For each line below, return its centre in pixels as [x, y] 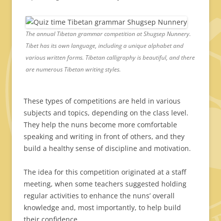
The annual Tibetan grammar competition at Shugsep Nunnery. [108, 34]
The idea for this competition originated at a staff [105, 172]
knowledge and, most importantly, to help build [102, 208]
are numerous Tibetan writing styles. [73, 70]
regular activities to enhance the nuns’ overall [99, 196]
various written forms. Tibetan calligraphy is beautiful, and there [110, 58]
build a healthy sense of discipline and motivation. [107, 148]
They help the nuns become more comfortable [100, 125]
